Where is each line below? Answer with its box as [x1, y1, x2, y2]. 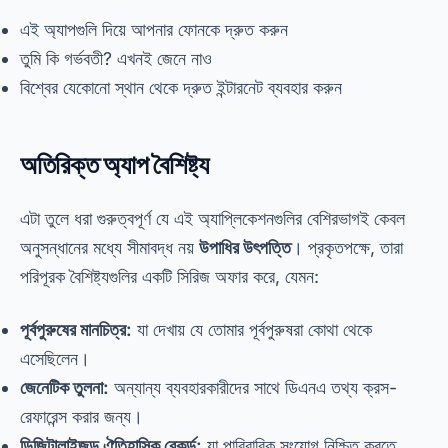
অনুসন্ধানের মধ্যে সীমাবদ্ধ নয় [20, 237, 199, 258]
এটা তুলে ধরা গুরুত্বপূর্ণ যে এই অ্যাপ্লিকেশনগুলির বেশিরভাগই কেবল [20, 208, 405, 229]
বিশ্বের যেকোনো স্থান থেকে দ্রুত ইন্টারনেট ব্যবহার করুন [20, 77, 342, 98]
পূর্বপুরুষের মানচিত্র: [20, 319, 132, 340]
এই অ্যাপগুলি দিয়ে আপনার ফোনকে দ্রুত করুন [20, 19, 288, 40]
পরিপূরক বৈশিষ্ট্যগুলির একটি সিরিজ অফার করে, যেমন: [20, 266, 319, 287]
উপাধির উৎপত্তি [199, 237, 291, 258]
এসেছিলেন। [20, 348, 90, 369]
